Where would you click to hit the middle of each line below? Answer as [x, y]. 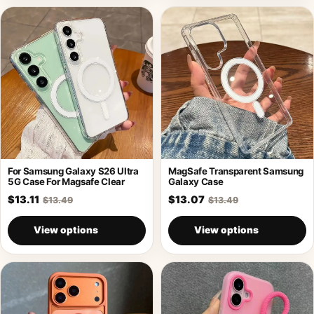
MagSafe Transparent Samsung [236, 171]
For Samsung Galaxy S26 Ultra [73, 171]
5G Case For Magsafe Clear [66, 181]
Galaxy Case [196, 181]
